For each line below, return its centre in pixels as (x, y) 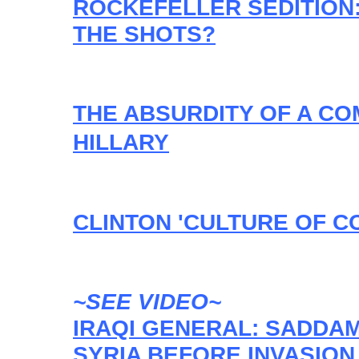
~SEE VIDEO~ (147, 301)
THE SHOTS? (144, 34)
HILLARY (121, 142)
